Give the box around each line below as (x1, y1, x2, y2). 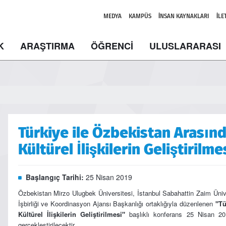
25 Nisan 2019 (85, 172, 132, 182)
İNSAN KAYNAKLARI (158, 12, 209, 20)
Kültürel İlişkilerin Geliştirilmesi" (18, 209, 125, 219)
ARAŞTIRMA (20, 39, 75, 52)
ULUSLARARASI (149, 39, 221, 52)
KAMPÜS (129, 12, 151, 20)
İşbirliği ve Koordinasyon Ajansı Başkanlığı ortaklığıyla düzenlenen (18, 199, 215, 208)
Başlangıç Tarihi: (25, 172, 86, 182)
